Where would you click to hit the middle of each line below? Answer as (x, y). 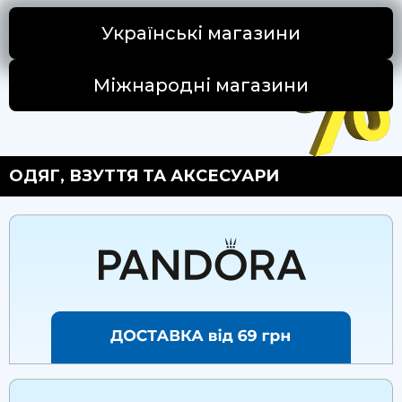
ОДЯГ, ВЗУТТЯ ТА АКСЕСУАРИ (144, 176)
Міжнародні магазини (201, 85)
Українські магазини (201, 33)
